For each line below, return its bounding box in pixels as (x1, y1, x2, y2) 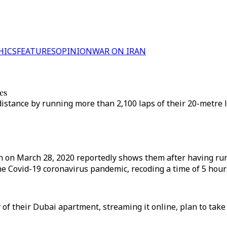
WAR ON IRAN (92, 46, 146, 57)
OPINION (56, 46, 92, 57)
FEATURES (17, 46, 56, 57)
